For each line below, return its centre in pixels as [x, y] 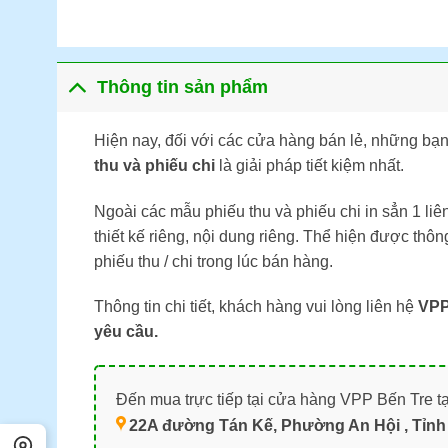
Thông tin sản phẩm [183, 87]
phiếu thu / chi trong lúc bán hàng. [213, 261]
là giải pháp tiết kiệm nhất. [311, 165]
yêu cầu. [125, 332]
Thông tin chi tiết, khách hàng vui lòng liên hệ [255, 307]
